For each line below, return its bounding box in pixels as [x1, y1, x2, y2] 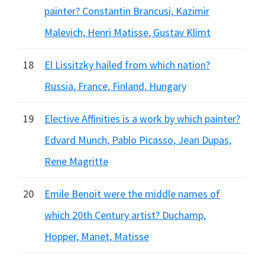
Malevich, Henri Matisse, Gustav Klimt [44, 25, 211, 39]
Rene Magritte [44, 154, 108, 168]
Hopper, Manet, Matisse [44, 230, 149, 243]
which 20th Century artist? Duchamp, [44, 208, 206, 222]
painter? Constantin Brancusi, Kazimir [44, 4, 209, 18]
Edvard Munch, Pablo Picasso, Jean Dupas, [44, 133, 231, 147]
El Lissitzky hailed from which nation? [44, 58, 210, 72]
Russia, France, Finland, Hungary [44, 79, 186, 93]
